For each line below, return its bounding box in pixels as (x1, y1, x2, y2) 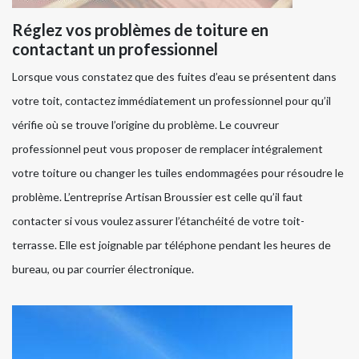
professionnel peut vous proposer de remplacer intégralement (12, 141, 323, 155)
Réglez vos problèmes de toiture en (12, 19, 268, 39)
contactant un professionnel (12, 38, 218, 58)
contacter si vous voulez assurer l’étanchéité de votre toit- (12, 213, 305, 228)
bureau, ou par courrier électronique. (12, 261, 194, 276)
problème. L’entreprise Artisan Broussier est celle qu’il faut (12, 189, 303, 204)
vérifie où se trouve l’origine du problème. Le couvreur (12, 117, 279, 131)
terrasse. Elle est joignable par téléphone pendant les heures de (12, 237, 331, 252)
